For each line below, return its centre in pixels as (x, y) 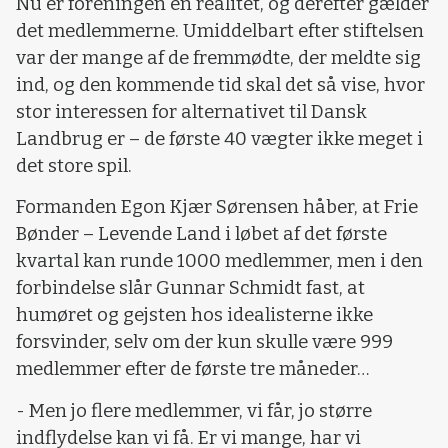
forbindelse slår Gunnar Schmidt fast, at (190, 288)
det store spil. (74, 165)
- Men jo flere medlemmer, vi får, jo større (194, 410)
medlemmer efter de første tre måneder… (192, 369)
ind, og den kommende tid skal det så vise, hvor (220, 84)
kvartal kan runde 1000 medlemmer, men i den (219, 261)
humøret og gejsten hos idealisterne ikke (194, 315)
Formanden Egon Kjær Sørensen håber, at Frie (217, 207)
